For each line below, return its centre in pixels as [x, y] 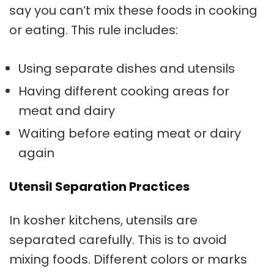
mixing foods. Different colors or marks [128, 260]
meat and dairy [67, 111]
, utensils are [159, 220]
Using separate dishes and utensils [127, 69]
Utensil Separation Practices [99, 187]
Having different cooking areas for [124, 91]
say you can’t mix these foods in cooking [133, 11]
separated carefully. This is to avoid [118, 240]
